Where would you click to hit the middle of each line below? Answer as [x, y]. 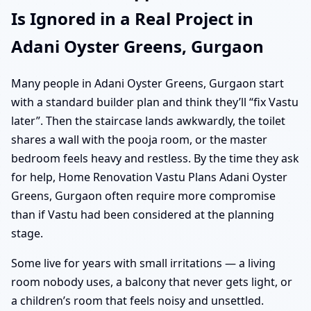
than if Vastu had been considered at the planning [143, 215]
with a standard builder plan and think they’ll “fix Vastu [155, 102]
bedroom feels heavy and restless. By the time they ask [155, 159]
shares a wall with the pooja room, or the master [139, 140]
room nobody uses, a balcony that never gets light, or [152, 282]
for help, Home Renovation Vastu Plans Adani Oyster [149, 177]
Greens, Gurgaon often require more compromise [143, 196]
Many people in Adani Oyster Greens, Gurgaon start [148, 84]
